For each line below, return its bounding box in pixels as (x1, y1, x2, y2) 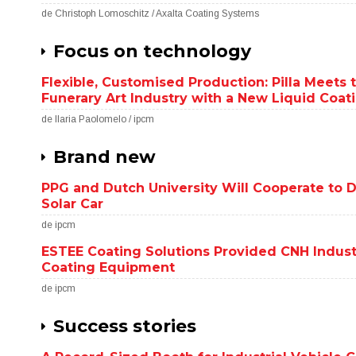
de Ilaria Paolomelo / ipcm (41, 114, 155, 125)
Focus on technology (53, 41, 252, 62)
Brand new (53, 146, 157, 168)
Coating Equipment (41, 260, 176, 275)
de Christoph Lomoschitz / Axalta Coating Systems (41, 8, 260, 19)
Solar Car (41, 196, 104, 211)
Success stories (53, 315, 197, 337)
